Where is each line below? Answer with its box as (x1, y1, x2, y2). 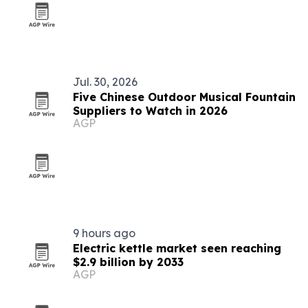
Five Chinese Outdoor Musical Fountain (73, 90, 296, 104)
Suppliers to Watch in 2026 (73, 104, 228, 118)
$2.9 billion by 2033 (73, 255, 184, 269)
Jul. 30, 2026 (73, 75, 137, 89)
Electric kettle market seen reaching (73, 241, 281, 255)
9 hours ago (73, 226, 135, 240)
